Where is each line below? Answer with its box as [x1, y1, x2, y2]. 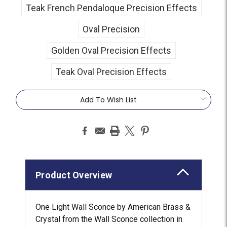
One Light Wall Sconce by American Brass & [35, 202, 191, 212]
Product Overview [35, 169, 112, 180]
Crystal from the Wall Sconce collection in [35, 214, 183, 224]
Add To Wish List [80, 94, 137, 105]
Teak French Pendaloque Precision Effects [25, 2, 197, 13]
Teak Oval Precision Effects [56, 66, 167, 77]
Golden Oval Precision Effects [51, 45, 171, 56]
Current [16, 89, 52, 102]
